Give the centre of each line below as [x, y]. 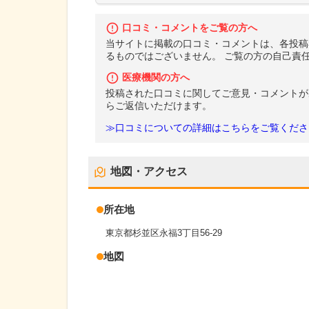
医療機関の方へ [156, 78]
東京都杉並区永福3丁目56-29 [164, 233]
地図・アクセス [149, 172]
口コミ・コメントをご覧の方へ [190, 28]
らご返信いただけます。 [159, 106]
